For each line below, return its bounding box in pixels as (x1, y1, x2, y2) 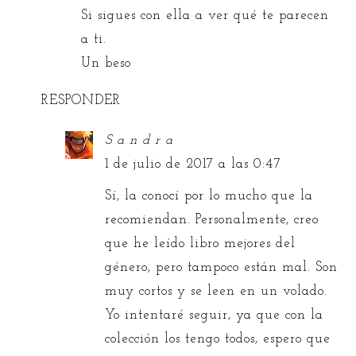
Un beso (81, 56, 132, 70)
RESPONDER (41, 93, 122, 107)
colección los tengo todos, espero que (105, 331, 331, 346)
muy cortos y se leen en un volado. (105, 284, 328, 298)
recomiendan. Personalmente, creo (105, 212, 319, 226)
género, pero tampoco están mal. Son (105, 260, 339, 274)
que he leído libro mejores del (105, 236, 296, 250)
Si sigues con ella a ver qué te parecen (81, 8, 330, 22)
